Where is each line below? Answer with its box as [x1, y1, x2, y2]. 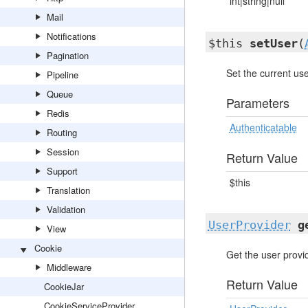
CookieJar [44, 280, 84, 293]
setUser [249, 36, 298, 50]
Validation [47, 203, 85, 216]
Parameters [225, 93, 289, 111]
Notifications [47, 30, 96, 43]
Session [47, 145, 79, 158]
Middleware [47, 261, 91, 274]
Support [47, 164, 78, 177]
